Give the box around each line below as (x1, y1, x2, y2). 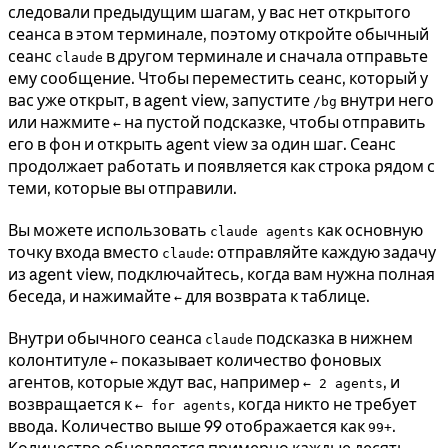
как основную (314, 219, 423, 240)
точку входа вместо (8, 241, 162, 262)
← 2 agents (303, 375, 383, 391)
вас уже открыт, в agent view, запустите (8, 89, 313, 110)
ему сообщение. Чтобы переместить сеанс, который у (8, 67, 428, 88)
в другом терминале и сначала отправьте (103, 45, 428, 66)
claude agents (210, 223, 314, 239)
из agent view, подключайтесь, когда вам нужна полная (8, 263, 435, 284)
